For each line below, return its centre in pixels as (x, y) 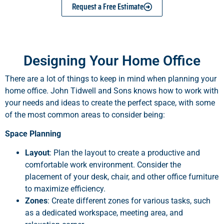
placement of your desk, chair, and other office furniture (122, 177)
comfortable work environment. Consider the (103, 165)
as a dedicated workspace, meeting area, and (104, 213)
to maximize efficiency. (65, 189)
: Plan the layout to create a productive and (125, 153)
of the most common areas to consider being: (85, 114)
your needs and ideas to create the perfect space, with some (110, 102)
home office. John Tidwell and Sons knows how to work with (112, 90)
